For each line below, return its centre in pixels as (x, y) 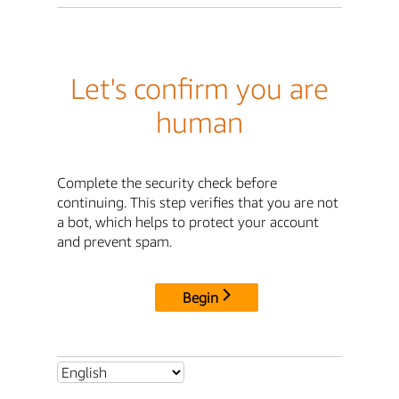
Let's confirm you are (199, 89)
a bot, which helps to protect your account (188, 221)
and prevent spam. (114, 241)
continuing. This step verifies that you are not (198, 202)
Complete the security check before (167, 182)
